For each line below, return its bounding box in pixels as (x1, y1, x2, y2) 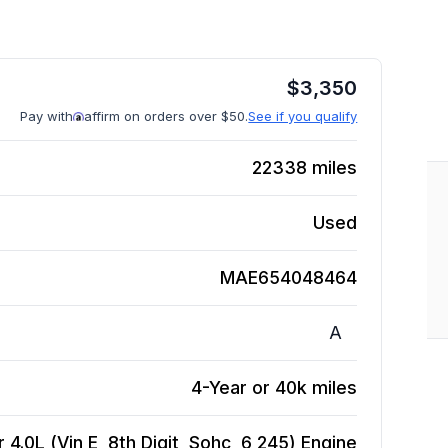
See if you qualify (248, 108, 358, 124)
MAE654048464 (220, 267, 358, 288)
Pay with (20, 108, 74, 124)
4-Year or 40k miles (191, 377, 358, 398)
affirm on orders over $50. (84, 108, 249, 124)
